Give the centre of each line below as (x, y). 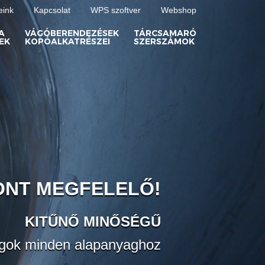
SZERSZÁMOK (164, 41)
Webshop (179, 10)
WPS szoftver (116, 10)
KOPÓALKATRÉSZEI (67, 41)
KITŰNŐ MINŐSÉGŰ (93, 222)
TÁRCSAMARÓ (165, 33)
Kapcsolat (52, 10)
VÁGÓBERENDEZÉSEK (72, 33)
